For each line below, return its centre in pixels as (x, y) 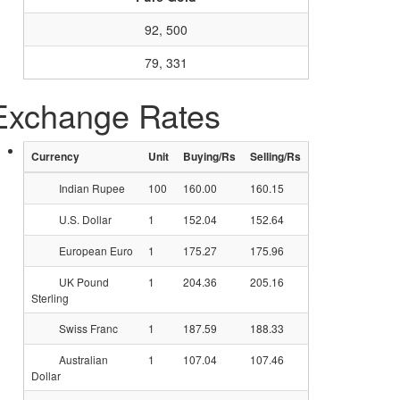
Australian (82, 359)
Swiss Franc (87, 328)
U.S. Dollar (84, 219)
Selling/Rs (275, 156)
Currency (55, 156)
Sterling (50, 298)
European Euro (95, 250)
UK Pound (83, 282)
